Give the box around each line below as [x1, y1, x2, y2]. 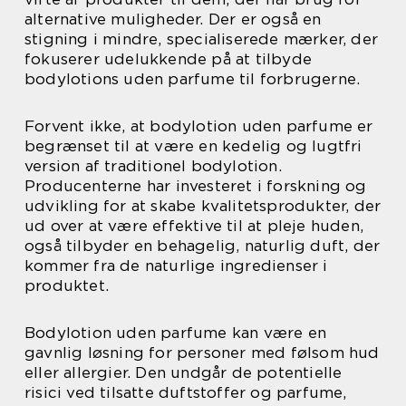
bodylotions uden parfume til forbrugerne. [24, 69, 361, 88]
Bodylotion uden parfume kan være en [24, 323, 327, 342]
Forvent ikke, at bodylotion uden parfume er [24, 116, 373, 135]
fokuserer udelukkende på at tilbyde [24, 49, 313, 68]
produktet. [24, 275, 109, 295]
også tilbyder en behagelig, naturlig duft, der [24, 236, 381, 255]
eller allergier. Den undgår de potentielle [24, 362, 343, 382]
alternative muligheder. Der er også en [24, 9, 322, 28]
